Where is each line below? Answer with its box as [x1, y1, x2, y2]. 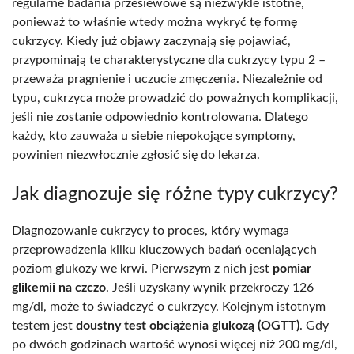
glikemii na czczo [12, 281, 106, 294]
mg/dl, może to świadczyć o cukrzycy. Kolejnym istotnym [12, 299, 326, 313]
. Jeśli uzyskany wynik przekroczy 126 [106, 281, 314, 294]
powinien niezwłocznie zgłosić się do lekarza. [12, 148, 260, 161]
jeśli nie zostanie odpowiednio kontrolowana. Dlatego [12, 110, 308, 123]
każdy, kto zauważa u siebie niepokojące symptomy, [12, 129, 296, 142]
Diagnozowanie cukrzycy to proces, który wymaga [12, 224, 289, 237]
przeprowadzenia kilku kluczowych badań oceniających [12, 243, 317, 256]
